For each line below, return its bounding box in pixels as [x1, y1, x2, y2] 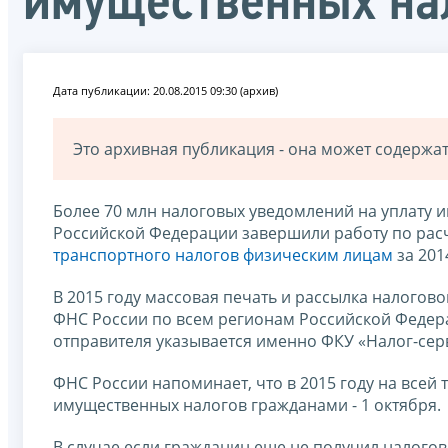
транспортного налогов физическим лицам [53, 243, 393, 266]
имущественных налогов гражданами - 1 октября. [53, 393, 441, 416]
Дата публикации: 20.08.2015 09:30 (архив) [53, 82, 278, 98]
